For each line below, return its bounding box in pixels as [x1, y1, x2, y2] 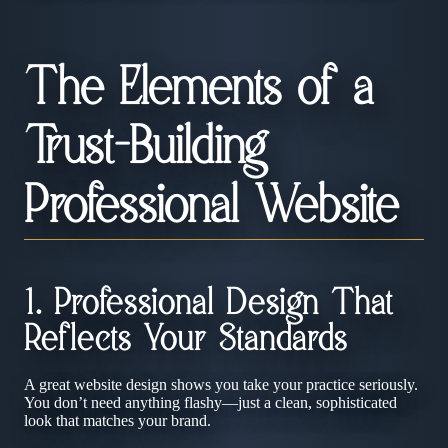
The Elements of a [24, 63, 373, 118]
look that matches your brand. [24, 411, 211, 429]
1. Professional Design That [24, 286, 394, 324]
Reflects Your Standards [24, 322, 347, 360]
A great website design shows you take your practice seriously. [24, 375, 418, 393]
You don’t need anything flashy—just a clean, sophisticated [24, 393, 397, 411]
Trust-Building [24, 122, 268, 177]
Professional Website [24, 181, 398, 236]
